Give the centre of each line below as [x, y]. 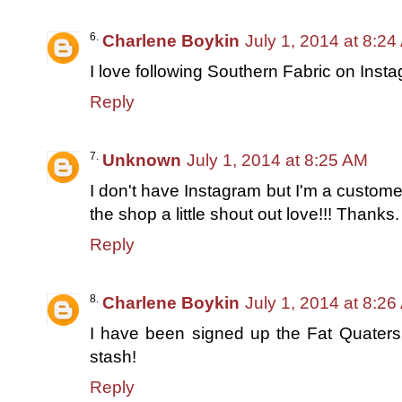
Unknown [142, 160]
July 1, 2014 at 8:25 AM [277, 160]
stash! [113, 356]
